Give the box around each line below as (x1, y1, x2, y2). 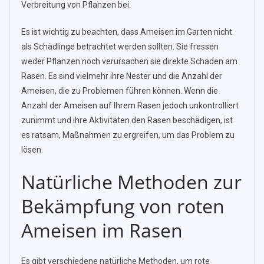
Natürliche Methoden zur (21, 169, 242, 195)
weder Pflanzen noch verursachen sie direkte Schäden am (21, 57, 237, 67)
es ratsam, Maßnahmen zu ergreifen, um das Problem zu (21, 130, 235, 140)
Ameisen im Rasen (21, 217, 183, 243)
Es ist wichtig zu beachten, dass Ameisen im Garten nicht (21, 27, 232, 37)
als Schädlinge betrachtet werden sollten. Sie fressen (21, 42, 219, 52)
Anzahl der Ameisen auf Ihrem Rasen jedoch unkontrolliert (21, 101, 239, 111)
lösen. (21, 145, 43, 155)
